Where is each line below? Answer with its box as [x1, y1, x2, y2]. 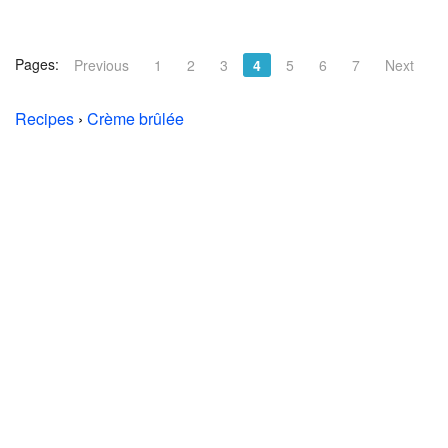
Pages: [15, 54, 59, 75]
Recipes [15, 107, 74, 131]
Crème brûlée [87, 107, 184, 131]
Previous [74, 55, 129, 76]
